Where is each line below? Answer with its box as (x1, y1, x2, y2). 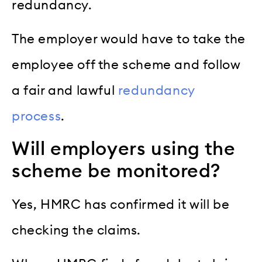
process (12, 110, 61, 123)
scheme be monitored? (12, 161, 221, 181)
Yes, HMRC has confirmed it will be (12, 198, 230, 211)
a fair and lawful (12, 84, 118, 98)
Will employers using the (12, 139, 236, 158)
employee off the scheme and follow (12, 58, 241, 72)
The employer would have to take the (12, 33, 246, 46)
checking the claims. (12, 223, 142, 237)
